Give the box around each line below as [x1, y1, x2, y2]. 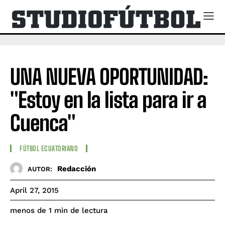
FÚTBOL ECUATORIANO [20, 144, 78, 153]
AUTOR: [28, 165, 52, 173]
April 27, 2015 [10, 186, 59, 195]
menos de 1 [10, 206, 52, 215]
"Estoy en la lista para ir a [10, 87, 206, 113]
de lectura [70, 206, 108, 215]
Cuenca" [10, 110, 75, 136]
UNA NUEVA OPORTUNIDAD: [10, 64, 208, 89]
